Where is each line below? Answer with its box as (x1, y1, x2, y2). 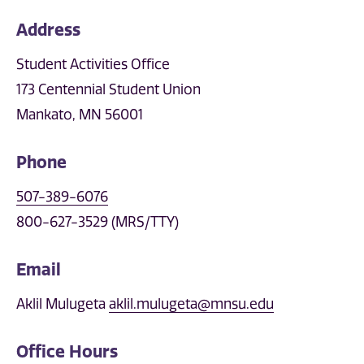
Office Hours (16, 340, 118, 362)
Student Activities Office (16, 56, 170, 73)
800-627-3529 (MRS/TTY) (16, 214, 179, 231)
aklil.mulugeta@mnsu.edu (109, 296, 274, 313)
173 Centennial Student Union (16, 81, 201, 98)
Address (16, 19, 80, 40)
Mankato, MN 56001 (16, 106, 143, 123)
